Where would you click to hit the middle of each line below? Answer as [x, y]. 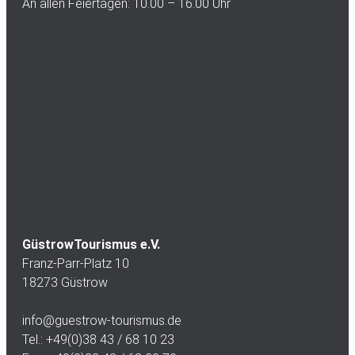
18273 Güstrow [65, 282]
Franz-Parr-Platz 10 [76, 263]
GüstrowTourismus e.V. [91, 244]
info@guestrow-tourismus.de [102, 320]
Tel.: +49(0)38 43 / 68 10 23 [98, 339]
